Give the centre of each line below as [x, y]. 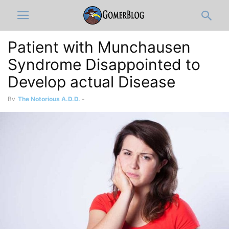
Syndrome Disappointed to [104, 64]
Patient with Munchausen [99, 47]
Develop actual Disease [91, 82]
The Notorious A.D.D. [49, 99]
